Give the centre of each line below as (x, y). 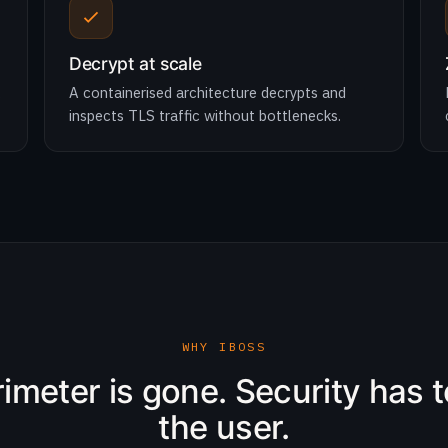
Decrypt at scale (135, 63)
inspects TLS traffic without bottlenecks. (205, 115)
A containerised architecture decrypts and (207, 92)
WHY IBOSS (224, 346)
